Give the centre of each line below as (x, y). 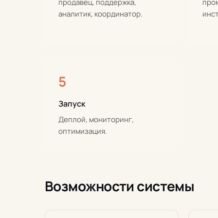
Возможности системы (120, 186)
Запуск (72, 104)
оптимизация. (83, 131)
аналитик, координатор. (100, 14)
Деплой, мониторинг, (96, 119)
